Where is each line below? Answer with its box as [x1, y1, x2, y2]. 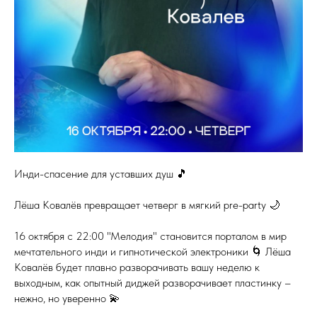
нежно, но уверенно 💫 [14, 292, 120, 305]
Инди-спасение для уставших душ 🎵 [14, 167, 188, 180]
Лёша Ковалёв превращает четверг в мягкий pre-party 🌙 [14, 198, 280, 212]
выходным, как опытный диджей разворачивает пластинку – [14, 276, 291, 289]
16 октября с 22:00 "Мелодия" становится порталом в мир [14, 229, 287, 243]
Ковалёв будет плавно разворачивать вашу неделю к [14, 260, 260, 274]
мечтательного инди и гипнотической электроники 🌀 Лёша [14, 245, 291, 258]
